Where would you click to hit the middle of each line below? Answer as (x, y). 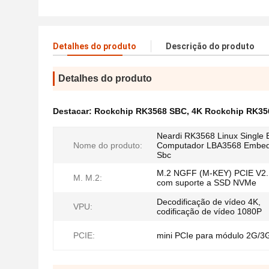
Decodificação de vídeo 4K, (209, 202)
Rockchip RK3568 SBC (141, 111)
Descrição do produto (210, 46)
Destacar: (74, 111)
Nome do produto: (108, 145)
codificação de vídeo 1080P (209, 211)
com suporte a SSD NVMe (207, 183)
